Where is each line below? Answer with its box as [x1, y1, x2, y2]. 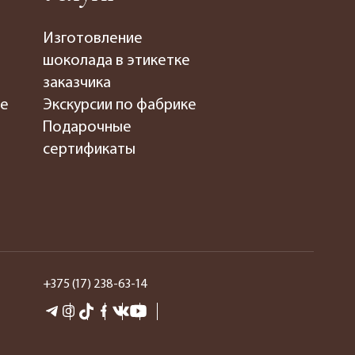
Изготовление [43, 30, 143, 47]
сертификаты [43, 141, 136, 158]
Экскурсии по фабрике [43, 97, 197, 113]
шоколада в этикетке [43, 52, 191, 69]
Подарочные [43, 119, 132, 136]
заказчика [43, 74, 112, 91]
